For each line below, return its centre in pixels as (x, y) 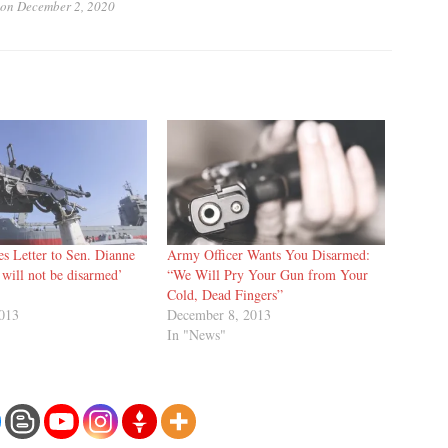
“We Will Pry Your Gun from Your (267, 274)
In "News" (196, 334)
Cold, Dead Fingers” (224, 294)
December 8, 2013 (218, 314)
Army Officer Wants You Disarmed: (268, 254)
